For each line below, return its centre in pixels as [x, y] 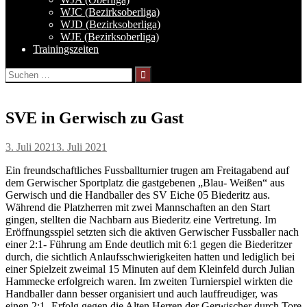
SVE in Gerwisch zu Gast [95, 118]
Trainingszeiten [66, 49]
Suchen [21, 71]
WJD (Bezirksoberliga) [110, 24]
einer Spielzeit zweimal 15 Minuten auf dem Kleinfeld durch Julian [150, 269]
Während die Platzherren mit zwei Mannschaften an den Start [138, 207]
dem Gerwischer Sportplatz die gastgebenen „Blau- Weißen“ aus [145, 182]
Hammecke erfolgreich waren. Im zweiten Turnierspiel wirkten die [149, 281]
